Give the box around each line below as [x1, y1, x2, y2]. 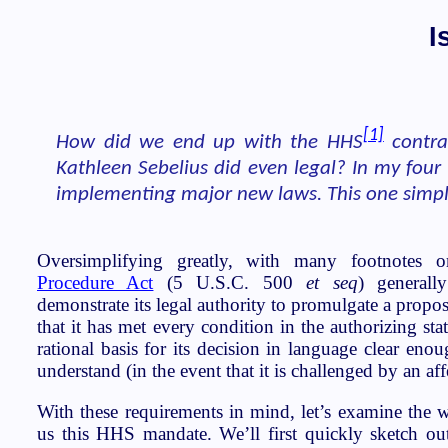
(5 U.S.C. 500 [153, 272, 307, 294]
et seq [306, 272, 358, 294]
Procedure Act [37, 272, 154, 294]
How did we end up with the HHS [56, 131, 363, 153]
